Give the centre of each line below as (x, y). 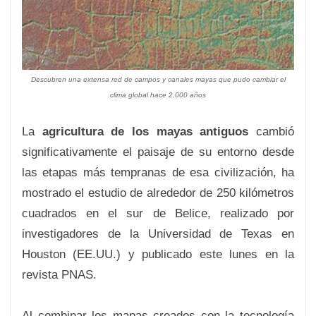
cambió (272, 132)
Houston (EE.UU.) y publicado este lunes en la (158, 254)
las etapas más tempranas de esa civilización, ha (158, 172)
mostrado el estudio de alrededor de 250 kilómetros (158, 193)
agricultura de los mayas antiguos (145, 132)
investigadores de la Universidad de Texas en (158, 234)
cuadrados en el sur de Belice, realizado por (158, 213)
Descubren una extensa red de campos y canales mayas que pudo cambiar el (158, 79)
